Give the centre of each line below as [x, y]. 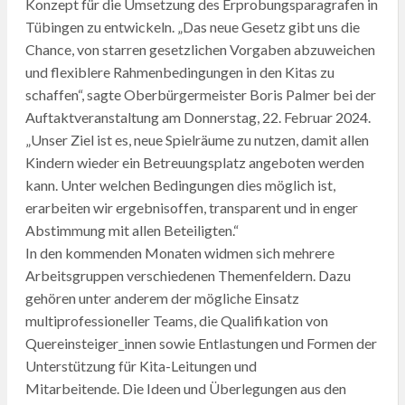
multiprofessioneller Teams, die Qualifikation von [176, 320]
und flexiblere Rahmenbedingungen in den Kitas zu [179, 71]
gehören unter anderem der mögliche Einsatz [162, 297]
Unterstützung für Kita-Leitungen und [141, 365]
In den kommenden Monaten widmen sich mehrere [179, 252]
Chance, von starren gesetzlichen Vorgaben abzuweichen [200, 49]
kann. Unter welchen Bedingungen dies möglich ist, [180, 184]
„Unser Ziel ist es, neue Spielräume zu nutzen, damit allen [197, 139]
